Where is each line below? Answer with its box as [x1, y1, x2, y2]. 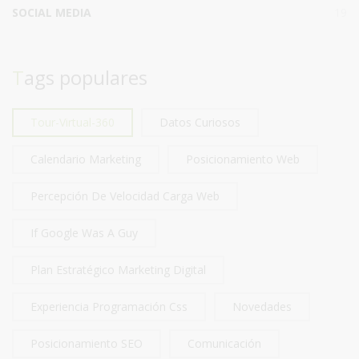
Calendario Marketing [30, 151, 141, 167]
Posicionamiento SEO [30, 335, 143, 351]
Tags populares [24, 63, 147, 91]
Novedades [232, 298, 292, 314]
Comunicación [188, 335, 261, 351]
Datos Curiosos [159, 114, 240, 130]
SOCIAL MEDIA [12, 4, 91, 20]
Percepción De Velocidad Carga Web [30, 188, 220, 204]
